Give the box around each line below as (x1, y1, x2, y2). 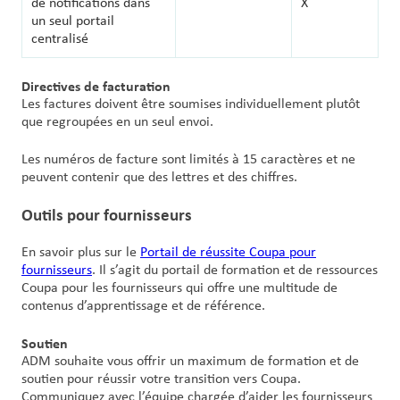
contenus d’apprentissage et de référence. (21, 298, 265, 313)
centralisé (31, 31, 88, 46)
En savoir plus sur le (21, 245, 140, 260)
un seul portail (31, 13, 114, 29)
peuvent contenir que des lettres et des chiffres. (21, 170, 297, 185)
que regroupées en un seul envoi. (21, 114, 213, 129)
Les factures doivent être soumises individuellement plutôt (21, 96, 360, 112)
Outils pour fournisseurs (21, 204, 192, 225)
